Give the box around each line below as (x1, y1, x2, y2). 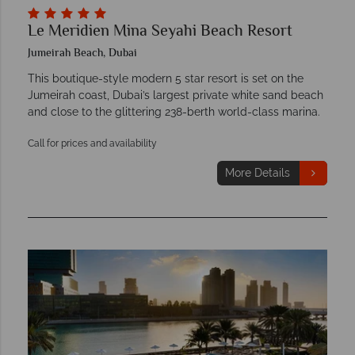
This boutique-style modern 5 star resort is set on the (28, 71, 303, 85)
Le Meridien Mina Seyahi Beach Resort (28, 19, 292, 44)
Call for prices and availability (28, 137, 157, 149)
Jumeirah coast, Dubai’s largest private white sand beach (28, 88, 323, 101)
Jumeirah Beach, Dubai (28, 44, 137, 63)
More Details (224, 166, 290, 179)
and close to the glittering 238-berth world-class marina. (28, 105, 320, 118)
